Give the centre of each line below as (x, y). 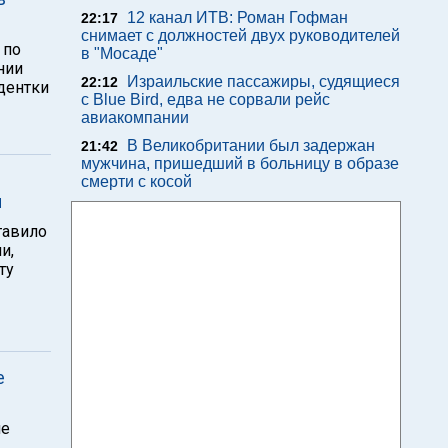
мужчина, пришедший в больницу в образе (240, 163)
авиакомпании (135, 117)
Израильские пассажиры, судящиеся (263, 81)
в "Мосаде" (122, 53)
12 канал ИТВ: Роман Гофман (237, 17)
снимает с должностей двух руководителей (240, 35)
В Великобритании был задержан (251, 145)
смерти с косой (136, 181)
